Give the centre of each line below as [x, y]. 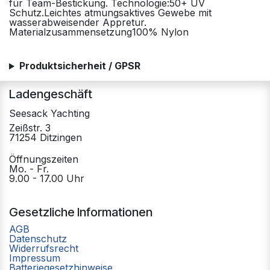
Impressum [35, 258]
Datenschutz [38, 238]
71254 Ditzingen [46, 137]
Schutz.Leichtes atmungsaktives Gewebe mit [110, 13]
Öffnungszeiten [44, 159]
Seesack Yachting [49, 113]
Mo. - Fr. [29, 168]
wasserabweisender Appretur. [78, 23]
